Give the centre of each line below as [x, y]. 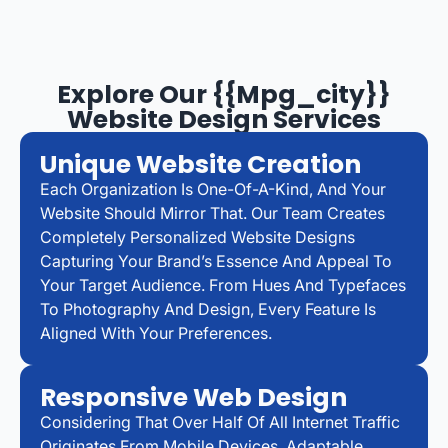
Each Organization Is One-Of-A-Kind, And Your [213, 188]
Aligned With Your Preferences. [156, 332]
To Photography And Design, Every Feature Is [208, 308]
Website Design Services [224, 119]
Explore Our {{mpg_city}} [224, 94]
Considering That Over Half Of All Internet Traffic [220, 421]
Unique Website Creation [200, 164]
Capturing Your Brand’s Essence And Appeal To [216, 260]
